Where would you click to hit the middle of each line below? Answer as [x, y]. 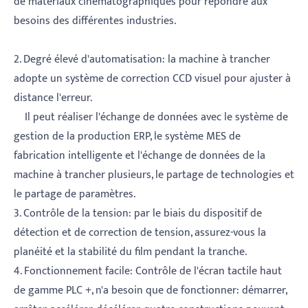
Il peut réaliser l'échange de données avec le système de [151, 118]
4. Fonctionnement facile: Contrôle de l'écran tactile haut [148, 272]
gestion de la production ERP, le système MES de [127, 137]
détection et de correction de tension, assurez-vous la [140, 233]
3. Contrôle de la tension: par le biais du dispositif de [138, 214]
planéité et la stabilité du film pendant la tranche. [130, 252]
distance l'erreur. [53, 98]
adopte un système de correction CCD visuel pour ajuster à [152, 79]
